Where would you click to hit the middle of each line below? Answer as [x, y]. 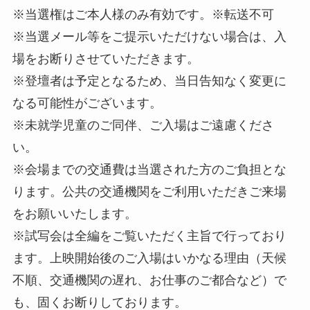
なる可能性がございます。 [87, 103]
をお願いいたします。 [74, 214]
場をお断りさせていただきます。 [106, 59]
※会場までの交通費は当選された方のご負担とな [149, 170]
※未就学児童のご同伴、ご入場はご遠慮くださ [143, 126]
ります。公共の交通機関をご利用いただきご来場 [149, 192]
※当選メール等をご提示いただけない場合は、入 [149, 37]
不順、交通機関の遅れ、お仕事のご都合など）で [149, 281]
